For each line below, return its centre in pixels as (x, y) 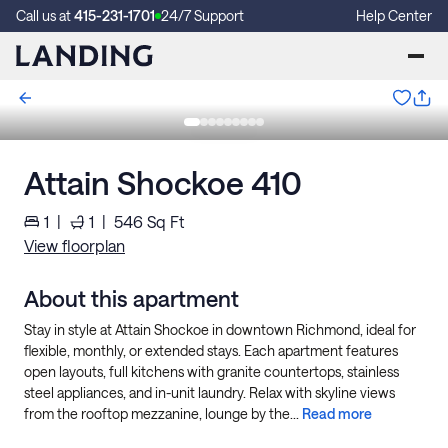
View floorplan (74, 245)
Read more (337, 413)
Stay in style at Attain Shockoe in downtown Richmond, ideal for (220, 329)
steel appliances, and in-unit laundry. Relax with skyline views (209, 392)
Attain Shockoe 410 (163, 182)
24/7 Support (202, 15)
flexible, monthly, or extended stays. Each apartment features (211, 350)
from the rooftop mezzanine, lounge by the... (163, 413)
